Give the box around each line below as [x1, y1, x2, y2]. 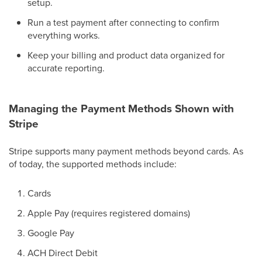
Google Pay [27, 226, 74, 239]
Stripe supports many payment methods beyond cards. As [9, 144, 243, 157]
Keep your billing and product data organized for [27, 48, 225, 61]
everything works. [27, 28, 100, 42]
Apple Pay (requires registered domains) [27, 206, 190, 219]
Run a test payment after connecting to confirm [27, 15, 219, 29]
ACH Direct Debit [27, 246, 98, 259]
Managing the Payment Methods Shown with [9, 99, 234, 117]
